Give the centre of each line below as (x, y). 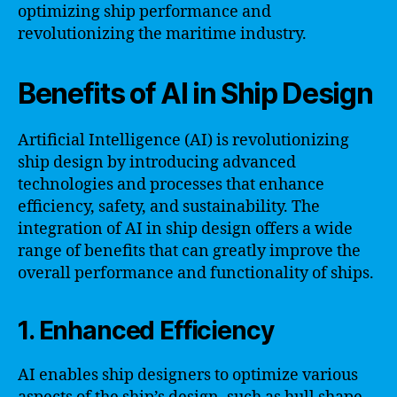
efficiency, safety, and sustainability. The (169, 206)
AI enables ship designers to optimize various (188, 375)
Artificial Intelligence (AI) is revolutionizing (183, 140)
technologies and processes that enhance (171, 184)
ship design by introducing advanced (157, 162)
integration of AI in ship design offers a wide (185, 229)
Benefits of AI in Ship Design (195, 93)
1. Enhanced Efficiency (146, 330)
